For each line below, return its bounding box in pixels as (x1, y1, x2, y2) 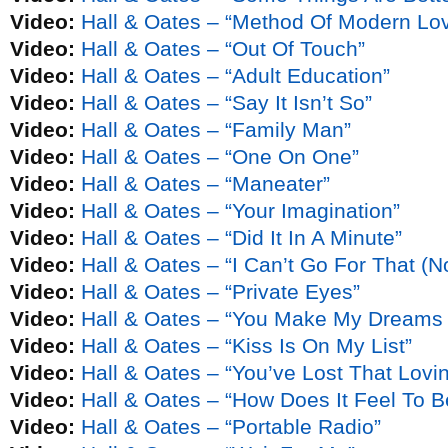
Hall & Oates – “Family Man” (81, 118, 351, 141)
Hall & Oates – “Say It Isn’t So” (81, 91, 372, 114)
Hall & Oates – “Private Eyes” (81, 280, 360, 303)
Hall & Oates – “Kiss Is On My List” (81, 334, 412, 357)
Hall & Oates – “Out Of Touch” (81, 37, 365, 60)
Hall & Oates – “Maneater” (81, 172, 330, 195)
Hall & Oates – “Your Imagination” (81, 199, 400, 222)
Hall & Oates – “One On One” (81, 145, 359, 168)
